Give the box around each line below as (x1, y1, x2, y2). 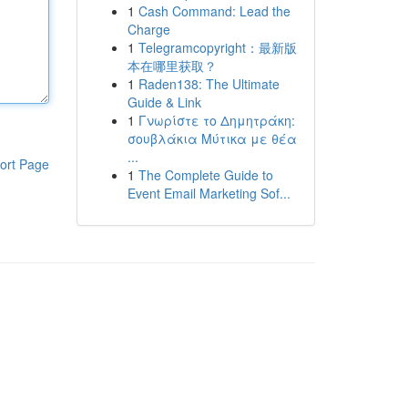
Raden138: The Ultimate (138, 75, 280, 93)
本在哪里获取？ (127, 56, 217, 75)
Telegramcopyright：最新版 (138, 38, 297, 56)
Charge (127, 20, 170, 38)
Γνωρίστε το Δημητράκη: (138, 111, 295, 129)
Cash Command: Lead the (138, 2, 291, 20)
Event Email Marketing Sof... (127, 184, 291, 202)
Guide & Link (127, 93, 201, 111)
